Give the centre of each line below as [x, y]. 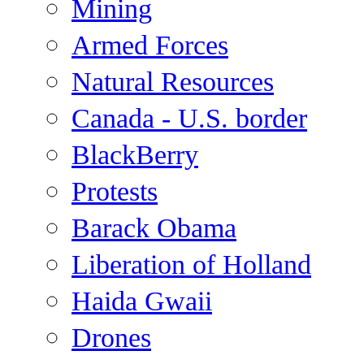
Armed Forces [150, 45]
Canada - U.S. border [189, 119]
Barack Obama [154, 228]
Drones [111, 338]
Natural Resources [173, 82]
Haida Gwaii [142, 301]
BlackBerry [135, 155]
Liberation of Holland [191, 265]
